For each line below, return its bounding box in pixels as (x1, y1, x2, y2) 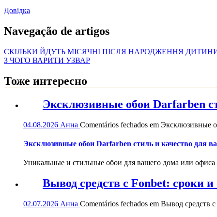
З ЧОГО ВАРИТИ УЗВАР (4, 56, 90, 65)
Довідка (4, 6, 30, 15)
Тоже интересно (4, 74, 87, 87)
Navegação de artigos (4, 25, 109, 38)
